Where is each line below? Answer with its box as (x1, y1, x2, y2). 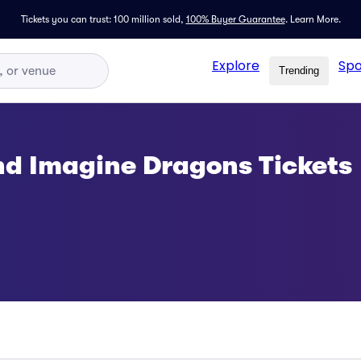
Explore (212, 56, 259, 75)
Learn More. (289, 14, 341, 25)
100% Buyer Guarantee (185, 14, 285, 25)
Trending (279, 64, 319, 77)
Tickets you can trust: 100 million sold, (20, 14, 184, 25)
